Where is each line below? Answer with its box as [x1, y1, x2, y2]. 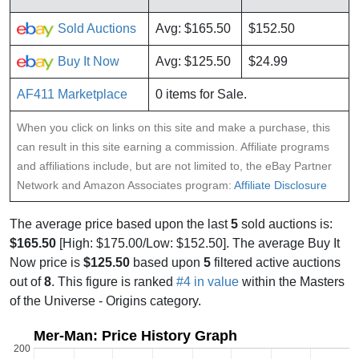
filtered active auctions [211, 256, 341, 270]
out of [10, 275, 44, 289]
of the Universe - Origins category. [10, 294, 201, 309]
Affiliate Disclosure [234, 179, 327, 192]
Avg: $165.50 [155, 22, 231, 36]
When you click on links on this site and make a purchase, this [17, 121, 330, 135]
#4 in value [176, 275, 239, 289]
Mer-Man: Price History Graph [34, 328, 237, 345]
